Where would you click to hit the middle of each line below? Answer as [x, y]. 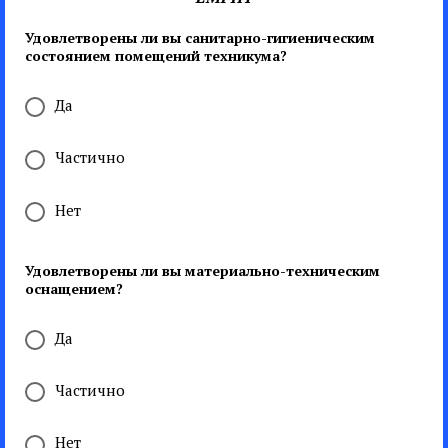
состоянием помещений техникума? [156, 55]
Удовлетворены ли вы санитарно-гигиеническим [200, 37]
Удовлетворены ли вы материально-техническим [202, 270]
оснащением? [74, 288]
